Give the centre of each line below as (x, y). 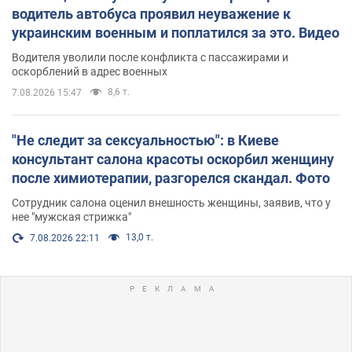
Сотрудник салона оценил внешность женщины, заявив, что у (171, 202)
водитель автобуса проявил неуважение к (151, 13)
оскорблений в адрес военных (90, 71)
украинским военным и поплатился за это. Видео (176, 32)
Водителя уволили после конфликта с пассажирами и (150, 57)
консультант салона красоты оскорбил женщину (173, 159)
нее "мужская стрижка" (71, 216)
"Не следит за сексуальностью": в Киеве (145, 140)
